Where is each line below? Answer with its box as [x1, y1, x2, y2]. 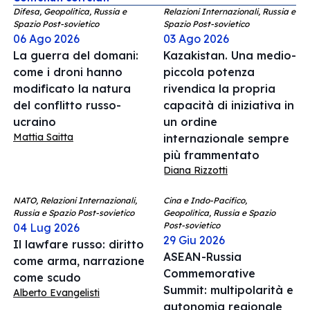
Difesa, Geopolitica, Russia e [13, 6, 127, 17]
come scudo [13, 271, 81, 284]
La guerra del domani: [13, 48, 138, 62]
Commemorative [163, 266, 255, 280]
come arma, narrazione [13, 254, 145, 268]
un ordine [163, 115, 217, 129]
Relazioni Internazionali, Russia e [163, 6, 295, 17]
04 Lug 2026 [13, 221, 80, 235]
